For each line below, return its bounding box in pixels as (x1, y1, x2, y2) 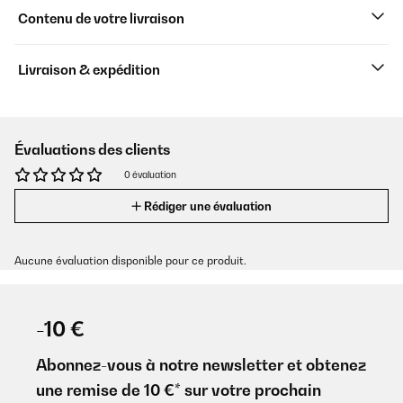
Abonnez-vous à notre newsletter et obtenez (36, 355, 366, 374)
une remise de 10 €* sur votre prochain (36, 381, 321, 399)
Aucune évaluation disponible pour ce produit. (14, 254, 246, 267)
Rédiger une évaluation (144, 199, 272, 213)
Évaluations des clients (14, 140, 170, 158)
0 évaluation (124, 169, 176, 180)
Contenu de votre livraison (18, 11, 184, 26)
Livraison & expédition (18, 62, 160, 77)
